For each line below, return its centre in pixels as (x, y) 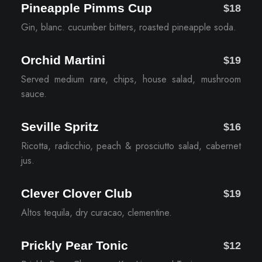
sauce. (34, 94)
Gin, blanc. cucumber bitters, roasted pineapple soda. (128, 27)
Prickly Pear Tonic (74, 245)
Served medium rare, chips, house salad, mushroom (131, 79)
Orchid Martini (63, 60)
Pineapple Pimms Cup (86, 8)
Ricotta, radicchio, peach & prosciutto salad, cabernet (131, 146)
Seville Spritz (60, 127)
